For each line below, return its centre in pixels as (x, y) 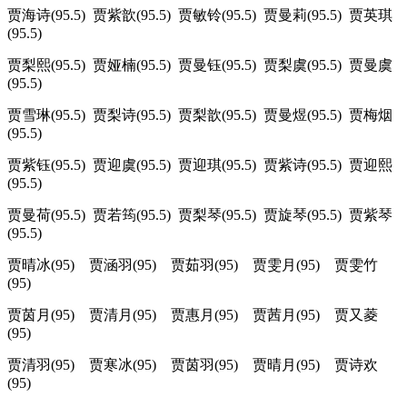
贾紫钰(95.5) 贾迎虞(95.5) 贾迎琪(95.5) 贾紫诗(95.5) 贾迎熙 (200, 165)
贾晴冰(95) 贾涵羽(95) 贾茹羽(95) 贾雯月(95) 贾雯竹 (193, 265)
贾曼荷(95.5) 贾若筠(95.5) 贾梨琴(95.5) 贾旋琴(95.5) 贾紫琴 (200, 215)
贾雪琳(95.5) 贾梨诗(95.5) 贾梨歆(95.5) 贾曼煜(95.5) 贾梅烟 (200, 115)
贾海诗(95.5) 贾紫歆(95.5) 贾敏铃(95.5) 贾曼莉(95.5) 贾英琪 (200, 15)
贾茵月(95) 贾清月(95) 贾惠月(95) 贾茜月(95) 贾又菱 (193, 315)
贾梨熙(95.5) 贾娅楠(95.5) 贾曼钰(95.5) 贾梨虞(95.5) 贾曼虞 (200, 65)
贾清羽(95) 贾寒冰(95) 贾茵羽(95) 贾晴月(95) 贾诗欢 (193, 365)
